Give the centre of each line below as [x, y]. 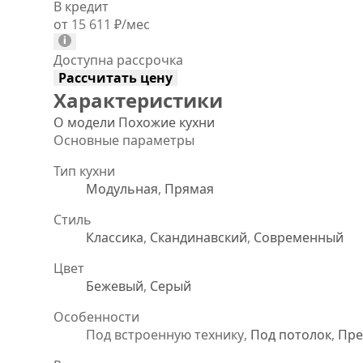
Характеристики [138, 100]
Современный [299, 237]
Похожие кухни [167, 122]
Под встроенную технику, [168, 334]
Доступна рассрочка [118, 60]
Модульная [122, 188]
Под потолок [291, 334]
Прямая [189, 188]
